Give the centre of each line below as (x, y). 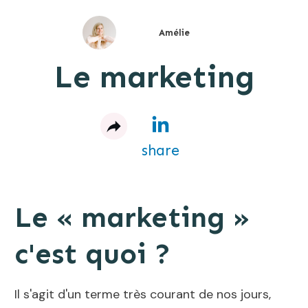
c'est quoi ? (92, 253)
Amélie (174, 33)
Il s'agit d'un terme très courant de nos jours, (143, 294)
